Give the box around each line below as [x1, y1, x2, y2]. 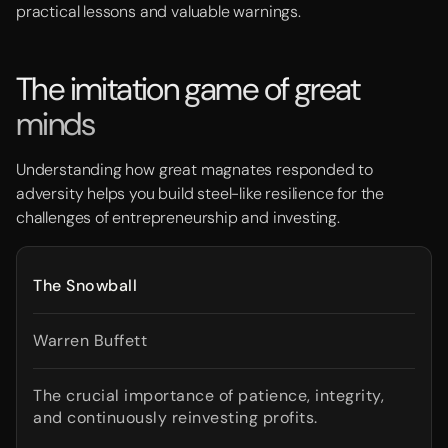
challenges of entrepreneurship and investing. [16, 207, 340, 228]
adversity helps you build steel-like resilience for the [16, 183, 385, 204]
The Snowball [33, 275, 137, 296]
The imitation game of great [16, 68, 360, 110]
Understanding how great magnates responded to [16, 159, 373, 180]
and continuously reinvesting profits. [33, 407, 318, 428]
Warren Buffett [33, 330, 147, 351]
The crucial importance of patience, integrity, [33, 385, 384, 406]
